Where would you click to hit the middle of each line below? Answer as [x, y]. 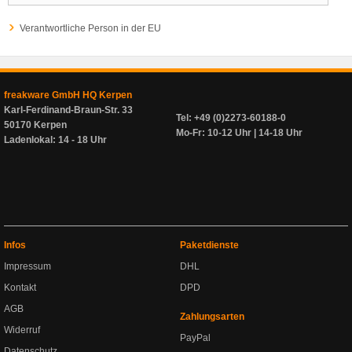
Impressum [27, 266]
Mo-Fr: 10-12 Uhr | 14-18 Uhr [239, 133]
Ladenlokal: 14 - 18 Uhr [55, 140]
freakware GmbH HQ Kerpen [68, 95]
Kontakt [20, 288]
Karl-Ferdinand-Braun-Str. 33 [68, 110]
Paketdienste [209, 245]
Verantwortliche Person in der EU [90, 28]
